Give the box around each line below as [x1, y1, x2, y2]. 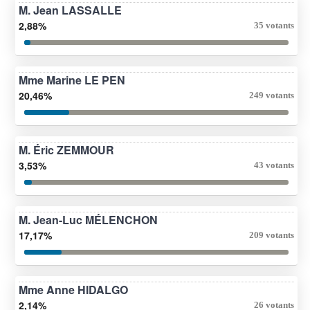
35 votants [254, 19, 294, 30]
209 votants [249, 229, 294, 240]
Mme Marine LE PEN [19, 71, 125, 88]
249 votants [249, 89, 294, 100]
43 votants [254, 159, 294, 170]
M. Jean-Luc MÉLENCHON [19, 211, 158, 228]
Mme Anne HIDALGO [19, 281, 128, 298]
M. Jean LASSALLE [19, 1, 122, 18]
